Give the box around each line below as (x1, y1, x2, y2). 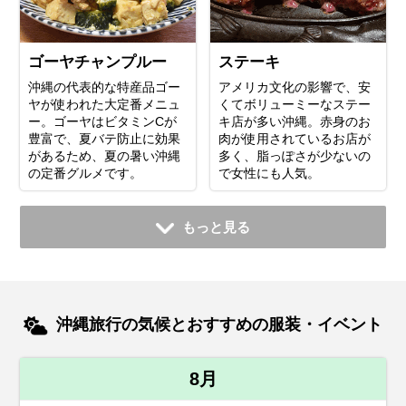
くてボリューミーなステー (218, 97, 371, 112)
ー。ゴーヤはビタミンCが (28, 114, 178, 130)
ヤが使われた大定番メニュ (28, 97, 181, 112)
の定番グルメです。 (28, 166, 143, 181)
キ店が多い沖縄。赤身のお (218, 114, 371, 130)
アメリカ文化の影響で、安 (218, 80, 371, 95)
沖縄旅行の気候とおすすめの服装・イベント (55, 315, 382, 334)
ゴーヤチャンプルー (28, 53, 168, 71)
